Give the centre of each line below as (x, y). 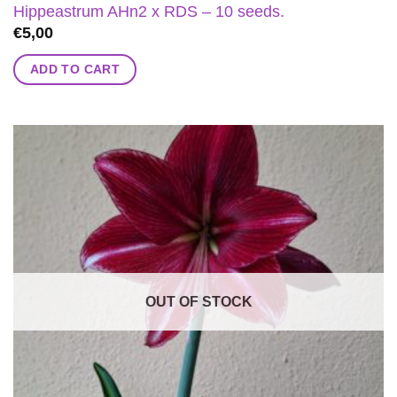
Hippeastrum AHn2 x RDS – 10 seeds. (148, 11)
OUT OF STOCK (198, 301)
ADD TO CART (75, 70)
